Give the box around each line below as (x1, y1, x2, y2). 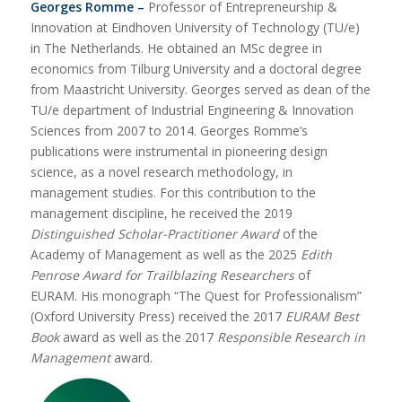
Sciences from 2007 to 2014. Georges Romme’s (30, 121, 308, 139)
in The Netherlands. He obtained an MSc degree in (30, 39, 322, 57)
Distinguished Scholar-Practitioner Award (30, 224, 279, 242)
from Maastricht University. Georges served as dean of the (30, 80, 371, 98)
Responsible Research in (216, 328, 365, 345)
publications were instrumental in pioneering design (30, 142, 328, 160)
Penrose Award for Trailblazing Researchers (30, 266, 298, 284)
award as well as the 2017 (58, 328, 217, 345)
